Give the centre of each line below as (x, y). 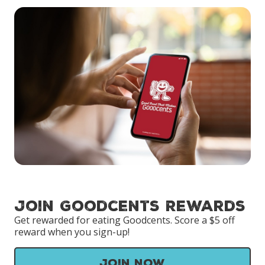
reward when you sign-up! (72, 232)
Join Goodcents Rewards (130, 206)
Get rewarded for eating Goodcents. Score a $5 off (125, 220)
